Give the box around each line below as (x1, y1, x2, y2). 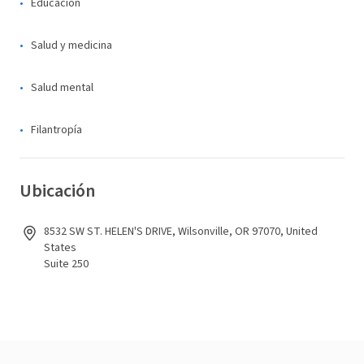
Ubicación (19, 178, 95, 204)
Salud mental (31, 80, 93, 96)
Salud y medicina (31, 37, 112, 54)
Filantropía (31, 122, 82, 138)
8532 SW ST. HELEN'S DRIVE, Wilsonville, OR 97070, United (44, 223, 318, 240)
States (44, 240, 76, 256)
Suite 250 (44, 256, 89, 272)
